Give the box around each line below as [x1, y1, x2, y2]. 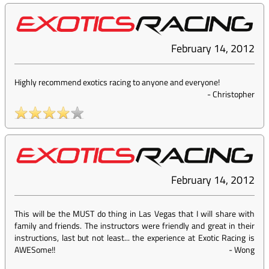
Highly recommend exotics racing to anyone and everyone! [14, 76, 220, 89]
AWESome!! [14, 243, 55, 256]
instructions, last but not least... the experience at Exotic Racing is [14, 231, 255, 244]
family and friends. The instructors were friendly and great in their [14, 219, 255, 232]
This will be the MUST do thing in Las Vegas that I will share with [14, 207, 255, 220]
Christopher [213, 88, 255, 101]
